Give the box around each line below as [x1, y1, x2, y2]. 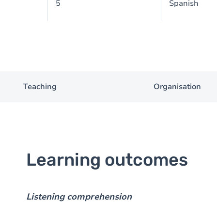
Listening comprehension [26, 191, 134, 202]
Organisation [154, 81, 201, 92]
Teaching [23, 81, 57, 92]
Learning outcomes [26, 149, 188, 170]
